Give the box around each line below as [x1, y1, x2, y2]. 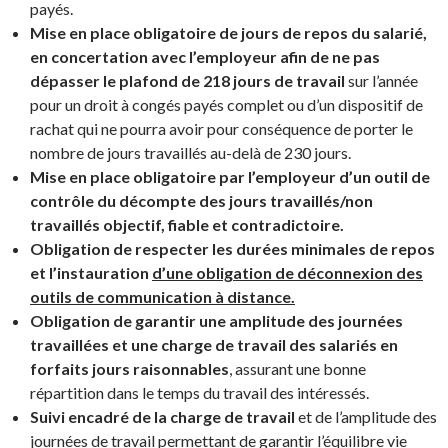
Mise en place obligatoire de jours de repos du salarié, [30, 23, 427, 42]
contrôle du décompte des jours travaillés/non [30, 191, 373, 210]
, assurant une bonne [229, 359, 366, 378]
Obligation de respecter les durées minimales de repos [30, 239, 435, 258]
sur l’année [345, 71, 418, 90]
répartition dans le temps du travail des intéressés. [30, 383, 369, 402]
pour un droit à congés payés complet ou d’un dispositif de [30, 95, 423, 114]
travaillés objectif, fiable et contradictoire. [30, 215, 344, 234]
